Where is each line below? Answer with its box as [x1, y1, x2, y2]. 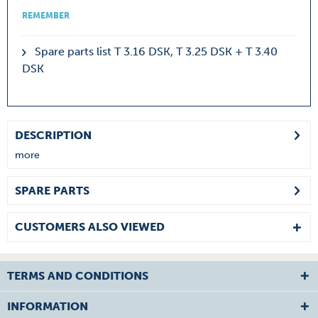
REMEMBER [22, 11, 70, 21]
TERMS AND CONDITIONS [7, 269, 148, 283]
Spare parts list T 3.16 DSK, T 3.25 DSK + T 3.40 [32, 45, 278, 58]
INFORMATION [7, 300, 88, 313]
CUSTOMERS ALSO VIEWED [15, 220, 165, 234]
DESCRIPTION [15, 128, 92, 142]
